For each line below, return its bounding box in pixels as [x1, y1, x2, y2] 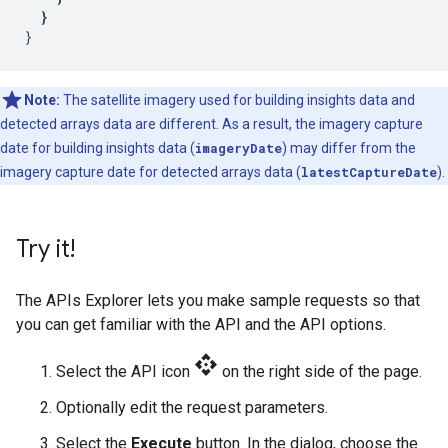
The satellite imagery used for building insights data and [60, 92, 415, 108]
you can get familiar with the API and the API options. [16, 315, 386, 334]
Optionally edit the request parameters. [56, 398, 328, 417]
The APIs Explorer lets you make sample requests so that [16, 291, 420, 310]
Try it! [16, 234, 75, 264]
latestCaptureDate [301, 164, 437, 180]
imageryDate [195, 140, 282, 156]
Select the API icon [56, 362, 194, 381]
